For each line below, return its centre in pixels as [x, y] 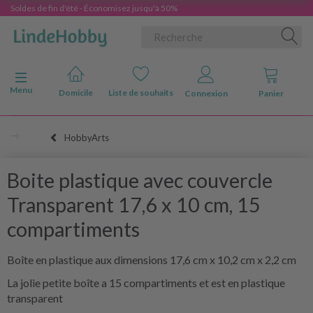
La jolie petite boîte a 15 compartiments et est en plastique [146, 282]
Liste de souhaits [141, 93]
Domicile [76, 93]
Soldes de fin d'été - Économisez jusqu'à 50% [94, 8]
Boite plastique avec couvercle [140, 180]
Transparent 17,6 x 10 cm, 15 [134, 204]
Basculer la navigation [58, 78]
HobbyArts [87, 137]
